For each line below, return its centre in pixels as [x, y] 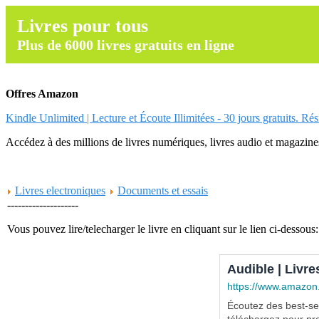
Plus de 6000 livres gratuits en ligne [126, 45]
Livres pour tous [83, 26]
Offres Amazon [42, 94]
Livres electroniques [60, 190]
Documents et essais [163, 190]
